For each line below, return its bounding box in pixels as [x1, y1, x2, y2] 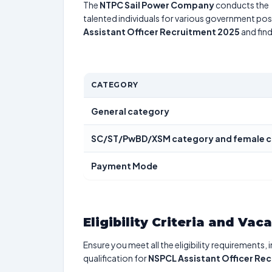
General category [91, 106, 169, 117]
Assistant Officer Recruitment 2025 [83, 26, 240, 37]
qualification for [83, 253, 148, 263]
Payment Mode [91, 160, 158, 171]
